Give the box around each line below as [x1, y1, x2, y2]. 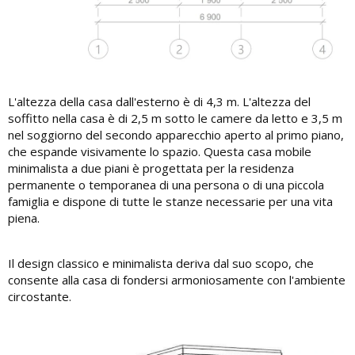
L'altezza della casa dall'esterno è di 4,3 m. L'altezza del [8, 93, 311, 109]
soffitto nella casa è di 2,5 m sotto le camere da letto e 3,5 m [8, 109, 342, 126]
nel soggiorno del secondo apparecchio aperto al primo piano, [8, 126, 344, 143]
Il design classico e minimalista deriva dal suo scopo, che [8, 254, 314, 271]
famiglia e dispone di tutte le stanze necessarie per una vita [8, 193, 333, 209]
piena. [8, 209, 40, 226]
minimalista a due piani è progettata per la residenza [8, 159, 294, 176]
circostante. [8, 288, 71, 304]
